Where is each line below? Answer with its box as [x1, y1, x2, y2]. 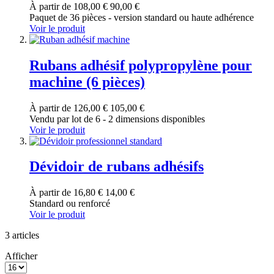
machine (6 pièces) [29, 73, 145, 90]
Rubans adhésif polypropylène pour [29, 57, 252, 73]
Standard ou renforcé [29, 198, 110, 209]
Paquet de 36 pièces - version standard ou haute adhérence [29, 12, 254, 23]
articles [10, 230, 39, 241]
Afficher [5, 251, 37, 262]
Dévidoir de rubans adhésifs [29, 158, 204, 175]
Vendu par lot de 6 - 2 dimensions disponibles [29, 113, 205, 124]
